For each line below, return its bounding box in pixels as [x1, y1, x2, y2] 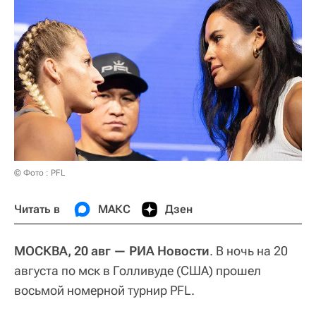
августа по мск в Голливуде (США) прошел [14, 262, 261, 278]
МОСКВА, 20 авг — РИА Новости [14, 243, 209, 258]
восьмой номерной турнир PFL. [14, 282, 195, 298]
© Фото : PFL [14, 167, 65, 178]
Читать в [14, 202, 60, 216]
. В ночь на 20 [209, 243, 288, 258]
